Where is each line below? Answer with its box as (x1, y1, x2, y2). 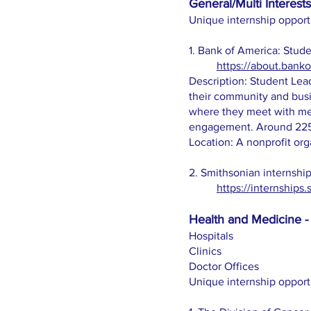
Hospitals (189, 230, 233, 242)
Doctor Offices (189, 260, 259, 272)
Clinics (189, 245, 221, 257)
